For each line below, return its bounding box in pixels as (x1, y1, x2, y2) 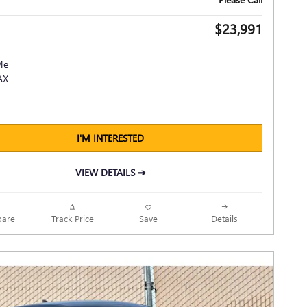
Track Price (51, 212, 94, 224)
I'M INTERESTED (77, 132, 144, 145)
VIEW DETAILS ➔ (75, 165, 146, 179)
